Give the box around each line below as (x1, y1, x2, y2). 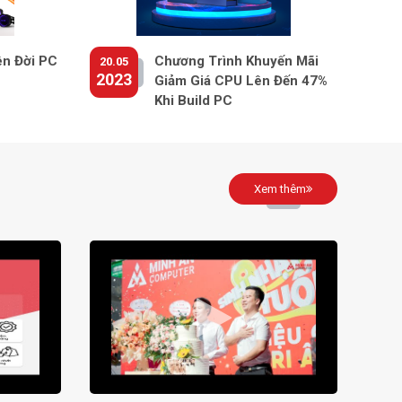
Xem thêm (254, 182, 306, 197)
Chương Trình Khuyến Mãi (154, 53, 319, 70)
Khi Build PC (154, 92, 232, 109)
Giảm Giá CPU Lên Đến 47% (154, 73, 328, 90)
